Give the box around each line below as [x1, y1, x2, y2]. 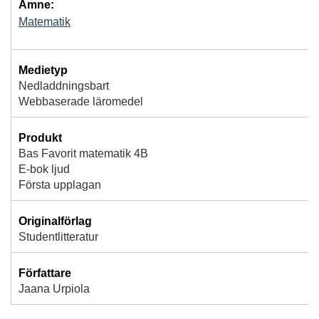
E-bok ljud [19, 162, 70, 175]
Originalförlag [19, 214, 92, 227]
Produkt [19, 131, 62, 144]
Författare [19, 266, 71, 279]
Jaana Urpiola [19, 282, 90, 295]
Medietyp [19, 63, 68, 76]
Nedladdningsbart [19, 79, 109, 92]
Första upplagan [19, 178, 101, 191]
